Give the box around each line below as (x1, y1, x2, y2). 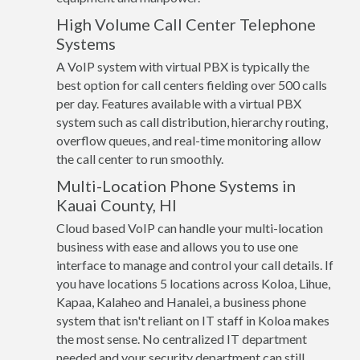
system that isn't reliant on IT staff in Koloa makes (56, 313, 329, 328)
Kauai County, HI (56, 195, 177, 215)
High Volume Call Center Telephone (56, 14, 316, 34)
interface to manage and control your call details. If (56, 257, 333, 272)
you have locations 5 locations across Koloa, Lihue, (56, 276, 330, 291)
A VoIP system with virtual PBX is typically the (56, 59, 309, 74)
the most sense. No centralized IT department (56, 331, 307, 346)
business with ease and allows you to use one (56, 239, 298, 254)
